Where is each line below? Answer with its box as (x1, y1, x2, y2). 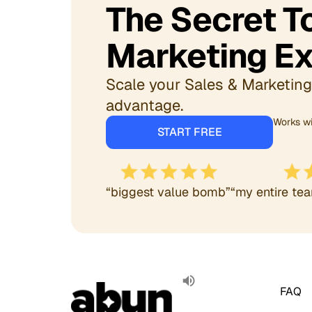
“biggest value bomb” (106, 183, 231, 200)
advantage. (106, 95, 183, 115)
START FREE (157, 125, 222, 139)
